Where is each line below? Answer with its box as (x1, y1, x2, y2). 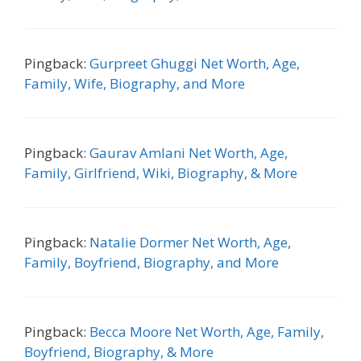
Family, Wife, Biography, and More (24, 73, 245, 93)
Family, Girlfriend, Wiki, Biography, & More (24, 163, 297, 182)
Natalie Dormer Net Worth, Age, (89, 232, 291, 251)
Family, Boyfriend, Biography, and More (24, 252, 279, 272)
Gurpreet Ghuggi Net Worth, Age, (89, 53, 300, 73)
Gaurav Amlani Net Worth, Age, (89, 143, 288, 162)
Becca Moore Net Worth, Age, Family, (89, 322, 324, 341)
